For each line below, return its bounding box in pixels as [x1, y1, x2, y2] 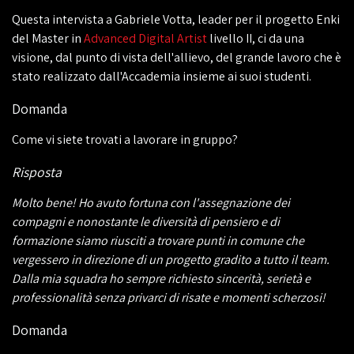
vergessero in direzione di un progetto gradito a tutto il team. [12, 251, 330, 269]
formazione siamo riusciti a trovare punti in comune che [12, 232, 304, 250]
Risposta [12, 162, 62, 181]
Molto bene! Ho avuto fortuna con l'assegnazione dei [12, 194, 290, 212]
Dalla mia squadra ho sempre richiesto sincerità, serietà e [12, 270, 311, 288]
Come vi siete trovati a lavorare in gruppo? [12, 131, 238, 149]
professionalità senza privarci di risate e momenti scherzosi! [12, 289, 326, 307]
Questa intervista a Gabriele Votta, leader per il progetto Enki [12, 11, 340, 28]
